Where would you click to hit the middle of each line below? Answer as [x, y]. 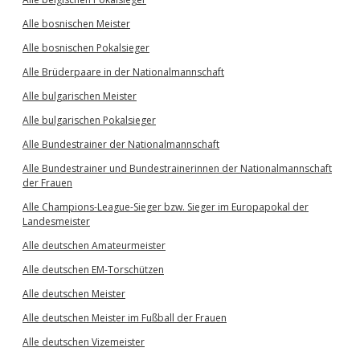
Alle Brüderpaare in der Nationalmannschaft [123, 72]
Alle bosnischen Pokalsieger [86, 48]
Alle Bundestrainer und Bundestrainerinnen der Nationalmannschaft [177, 168]
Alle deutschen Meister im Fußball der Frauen [125, 318]
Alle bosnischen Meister [76, 24]
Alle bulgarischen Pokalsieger [89, 120]
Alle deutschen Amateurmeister [94, 245]
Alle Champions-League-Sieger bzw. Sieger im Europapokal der [166, 207]
